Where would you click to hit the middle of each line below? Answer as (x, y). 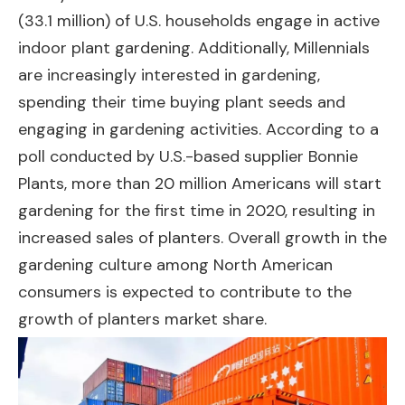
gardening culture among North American (175, 265)
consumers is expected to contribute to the (185, 292)
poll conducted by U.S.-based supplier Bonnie (188, 157)
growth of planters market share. (142, 320)
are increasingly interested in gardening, (169, 75)
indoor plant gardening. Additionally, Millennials (194, 48)
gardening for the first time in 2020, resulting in (197, 211)
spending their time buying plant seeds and (182, 103)
